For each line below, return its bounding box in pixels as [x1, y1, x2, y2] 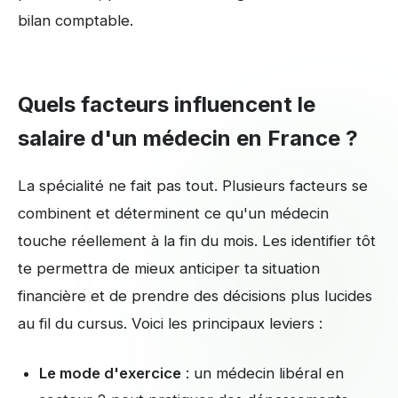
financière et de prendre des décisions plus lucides [18, 286, 372, 305]
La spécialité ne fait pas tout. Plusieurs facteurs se [18, 176, 368, 195]
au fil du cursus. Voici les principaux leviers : [18, 314, 322, 332]
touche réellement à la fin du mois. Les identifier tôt [18, 231, 376, 250]
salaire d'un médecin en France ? [18, 124, 358, 151]
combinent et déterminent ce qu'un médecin [18, 203, 329, 222]
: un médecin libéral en [181, 364, 344, 383]
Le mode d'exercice [39, 364, 181, 383]
